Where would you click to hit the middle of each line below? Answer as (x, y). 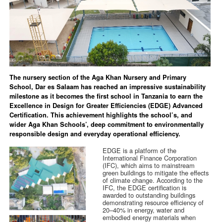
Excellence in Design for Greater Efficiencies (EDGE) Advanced (106, 106)
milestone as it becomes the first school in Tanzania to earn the (106, 96)
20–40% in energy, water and (144, 210)
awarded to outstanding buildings (149, 195)
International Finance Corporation (150, 158)
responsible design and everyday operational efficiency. (95, 134)
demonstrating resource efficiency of (153, 203)
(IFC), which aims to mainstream (149, 166)
